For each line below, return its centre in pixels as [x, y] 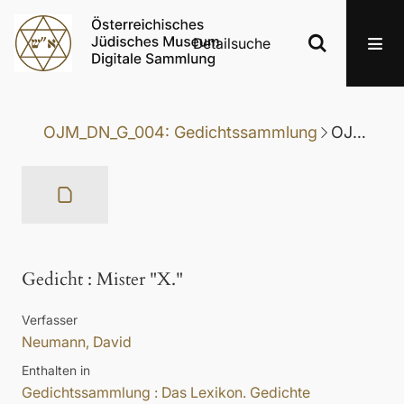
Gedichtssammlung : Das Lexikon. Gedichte [166, 393]
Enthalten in [56, 371]
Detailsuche [232, 43]
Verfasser [50, 320]
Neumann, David [77, 342]
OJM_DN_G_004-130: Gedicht [359, 133]
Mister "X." [140, 280]
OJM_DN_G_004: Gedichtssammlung [180, 133]
